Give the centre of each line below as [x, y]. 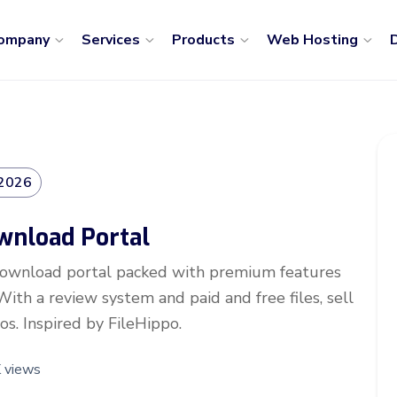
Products [205, 40]
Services [112, 40]
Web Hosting [314, 40]
